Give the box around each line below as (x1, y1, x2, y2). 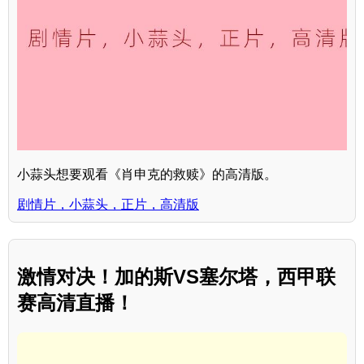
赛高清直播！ (17, 292, 134, 314)
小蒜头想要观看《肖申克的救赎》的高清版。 (17, 167, 277, 182)
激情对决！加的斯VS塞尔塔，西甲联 (17, 266, 336, 288)
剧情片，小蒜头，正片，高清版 (17, 197, 199, 212)
